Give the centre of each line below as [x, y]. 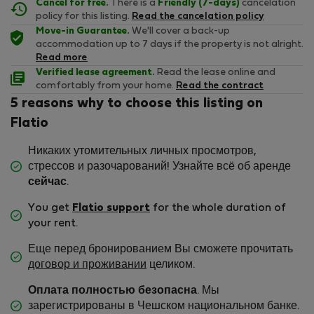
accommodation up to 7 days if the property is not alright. [170, 45]
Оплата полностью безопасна [112, 291]
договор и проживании [87, 265]
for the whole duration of [218, 209]
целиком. [171, 265]
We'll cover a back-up [180, 32]
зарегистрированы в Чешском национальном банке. [164, 307]
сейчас [47, 183]
